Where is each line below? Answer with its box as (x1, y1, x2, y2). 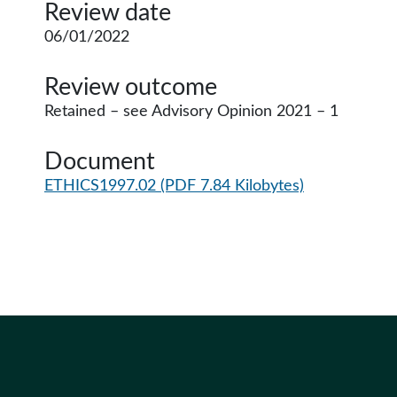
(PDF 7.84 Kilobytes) (160, 178, 304, 194)
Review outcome (44, 75, 217, 99)
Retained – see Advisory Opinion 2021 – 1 (44, 104, 339, 120)
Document (44, 150, 155, 174)
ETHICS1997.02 (44, 178, 160, 194)
